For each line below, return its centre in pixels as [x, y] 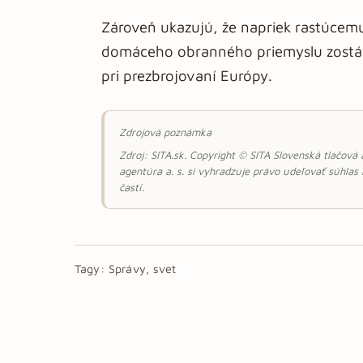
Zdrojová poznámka [165, 132]
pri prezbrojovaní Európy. [187, 75]
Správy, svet [142, 269]
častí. [132, 187]
